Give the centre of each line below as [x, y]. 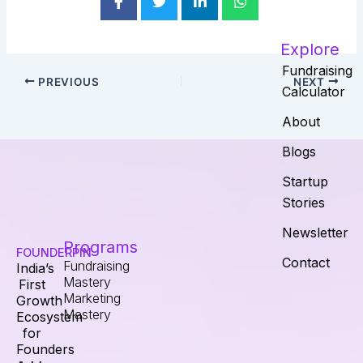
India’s [35, 268]
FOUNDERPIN [54, 253]
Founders [45, 349]
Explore [310, 49]
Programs [101, 247]
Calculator [313, 92]
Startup [305, 181]
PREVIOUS [67, 81]
